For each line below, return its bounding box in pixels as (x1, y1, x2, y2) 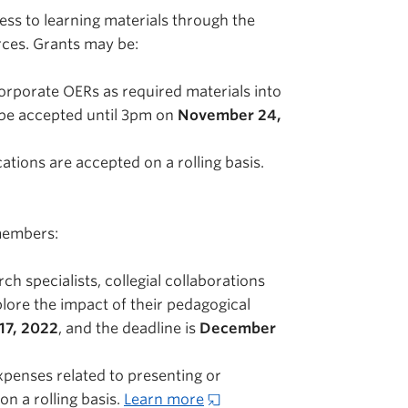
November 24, (174, 107, 281, 124)
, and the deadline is (58, 320, 199, 337)
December (199, 320, 276, 337)
